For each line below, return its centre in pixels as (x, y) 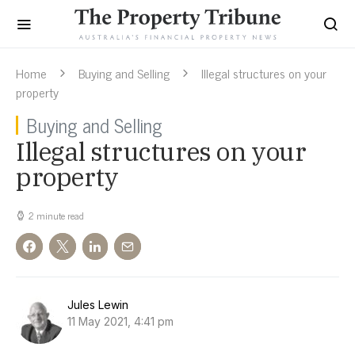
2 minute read (56, 216)
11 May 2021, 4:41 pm (120, 321)
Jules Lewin (98, 305)
